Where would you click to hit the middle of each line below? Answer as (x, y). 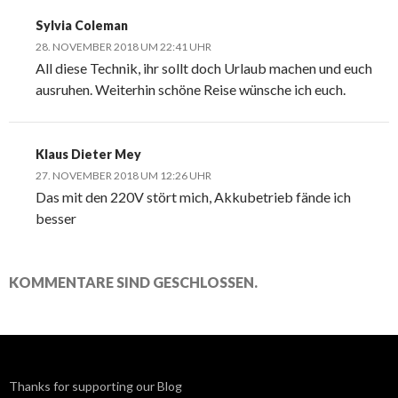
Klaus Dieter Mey (88, 154)
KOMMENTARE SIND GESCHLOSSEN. (133, 282)
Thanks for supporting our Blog (96, 386)
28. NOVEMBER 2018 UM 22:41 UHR (123, 46)
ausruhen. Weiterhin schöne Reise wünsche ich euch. (191, 89)
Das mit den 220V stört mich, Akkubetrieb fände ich (193, 196)
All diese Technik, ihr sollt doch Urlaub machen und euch (204, 68)
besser (56, 218)
